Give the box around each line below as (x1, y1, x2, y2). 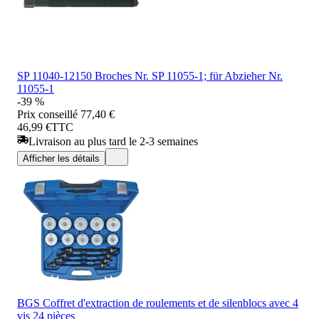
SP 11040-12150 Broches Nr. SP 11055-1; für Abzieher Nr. (17, 69, 283, 82)
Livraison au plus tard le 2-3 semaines (28, 135, 198, 147)
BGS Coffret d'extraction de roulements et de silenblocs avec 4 (17, 296, 298, 309)
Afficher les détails (23, 152, 100, 164)
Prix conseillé (17, 108, 78, 120)
